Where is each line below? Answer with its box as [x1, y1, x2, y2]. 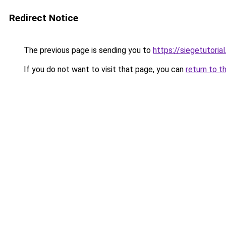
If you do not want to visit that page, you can [22, 65, 186, 74]
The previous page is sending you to [22, 45, 153, 55]
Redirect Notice [9, 12, 78, 24]
